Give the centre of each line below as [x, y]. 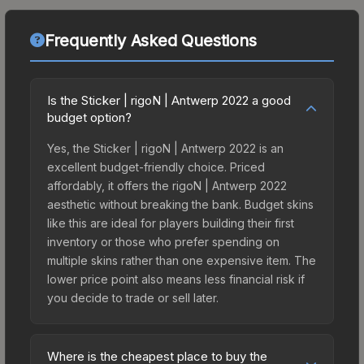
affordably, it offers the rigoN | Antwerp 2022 [167, 185]
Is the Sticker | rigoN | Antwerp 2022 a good [169, 100]
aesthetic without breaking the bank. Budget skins [180, 204]
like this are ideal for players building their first [171, 223]
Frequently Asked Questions [150, 40]
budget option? [89, 117]
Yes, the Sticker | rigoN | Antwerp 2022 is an [165, 148]
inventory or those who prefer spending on [163, 241]
